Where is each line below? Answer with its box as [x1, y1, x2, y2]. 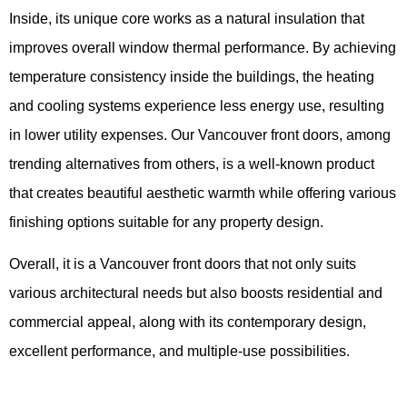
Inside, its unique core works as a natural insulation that [9, 10, 364, 26]
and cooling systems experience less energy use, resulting [9, 97, 384, 114]
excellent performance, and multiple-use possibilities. [9, 343, 350, 360]
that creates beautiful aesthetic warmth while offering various [9, 184, 396, 201]
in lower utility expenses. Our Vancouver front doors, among [9, 126, 391, 143]
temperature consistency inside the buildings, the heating [9, 68, 374, 84]
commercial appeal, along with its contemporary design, [9, 314, 366, 331]
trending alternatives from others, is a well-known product [9, 155, 374, 172]
